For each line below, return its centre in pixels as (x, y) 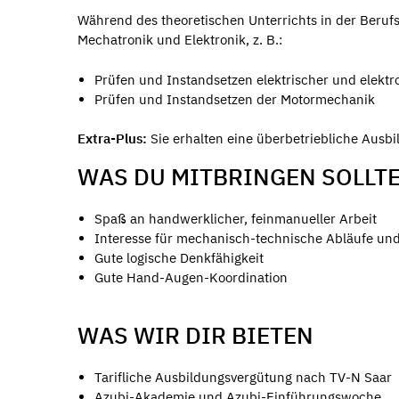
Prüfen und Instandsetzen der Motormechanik (234, 99)
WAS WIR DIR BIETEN (195, 335)
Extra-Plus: (112, 139)
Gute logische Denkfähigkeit (179, 257)
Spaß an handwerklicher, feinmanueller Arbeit (235, 218)
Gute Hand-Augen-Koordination (191, 277)
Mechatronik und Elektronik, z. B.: (180, 40)
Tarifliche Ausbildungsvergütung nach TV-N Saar (243, 377)
